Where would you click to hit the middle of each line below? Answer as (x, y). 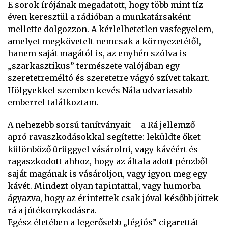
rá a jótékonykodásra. (52, 210)
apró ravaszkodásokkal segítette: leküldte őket (104, 137)
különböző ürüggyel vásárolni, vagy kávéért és (103, 149)
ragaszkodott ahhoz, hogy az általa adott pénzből (108, 161)
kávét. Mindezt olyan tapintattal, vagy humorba (104, 186)
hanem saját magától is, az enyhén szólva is (97, 53)
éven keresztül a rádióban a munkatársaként (99, 17)
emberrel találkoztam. (53, 102)
